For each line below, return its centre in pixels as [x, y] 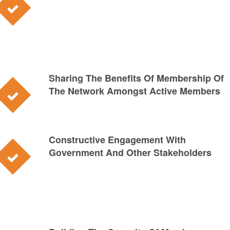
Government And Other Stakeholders [130, 152]
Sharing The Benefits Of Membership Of [136, 78]
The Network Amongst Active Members [135, 91]
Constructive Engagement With [117, 140]
